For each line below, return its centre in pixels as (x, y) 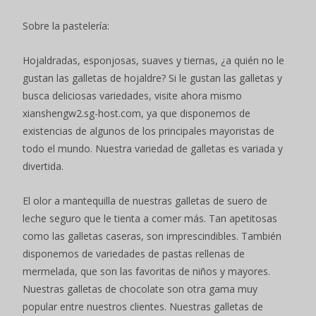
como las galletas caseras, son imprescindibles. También (152, 236)
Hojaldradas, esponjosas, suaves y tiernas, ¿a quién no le (153, 61)
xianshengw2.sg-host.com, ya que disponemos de (136, 114)
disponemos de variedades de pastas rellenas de (134, 254)
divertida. (43, 166)
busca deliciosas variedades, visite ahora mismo (132, 96)
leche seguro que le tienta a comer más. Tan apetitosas (150, 219)
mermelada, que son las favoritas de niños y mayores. (146, 272)
